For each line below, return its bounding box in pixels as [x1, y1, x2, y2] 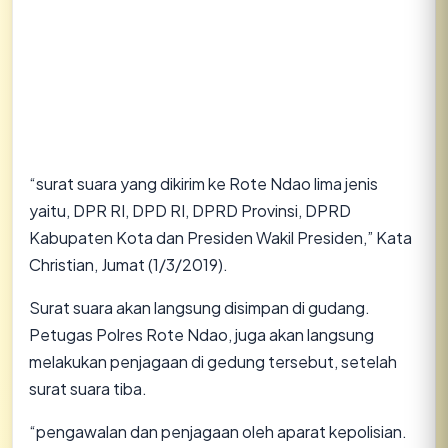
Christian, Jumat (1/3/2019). [29, 254, 228, 275]
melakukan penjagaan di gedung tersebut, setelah [29, 351, 397, 372]
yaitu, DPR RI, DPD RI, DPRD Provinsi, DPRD [29, 200, 351, 221]
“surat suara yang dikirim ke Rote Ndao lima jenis [29, 173, 378, 194]
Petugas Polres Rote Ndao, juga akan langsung [29, 324, 374, 345]
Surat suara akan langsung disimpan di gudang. [29, 297, 370, 318]
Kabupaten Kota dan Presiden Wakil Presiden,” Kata [29, 227, 412, 248]
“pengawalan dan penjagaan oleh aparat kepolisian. [29, 421, 407, 442]
